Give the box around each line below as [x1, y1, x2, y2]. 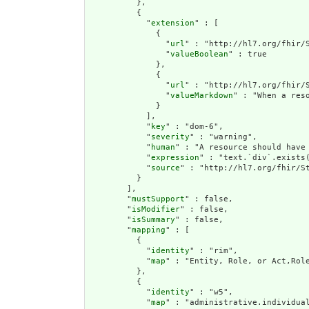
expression [151, 153, 199, 163]
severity [151, 132, 190, 142]
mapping [132, 226, 166, 235]
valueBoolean [170, 50, 228, 59]
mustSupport [132, 195, 185, 204]
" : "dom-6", [166, 122, 223, 132]
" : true [228, 50, 267, 59]
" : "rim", [190, 246, 238, 256]
